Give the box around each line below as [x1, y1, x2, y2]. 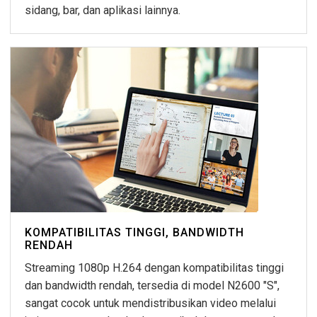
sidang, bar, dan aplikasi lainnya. [25, 4, 180, 18]
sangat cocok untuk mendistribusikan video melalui [25, 296, 276, 311]
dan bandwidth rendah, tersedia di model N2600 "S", [25, 279, 279, 293]
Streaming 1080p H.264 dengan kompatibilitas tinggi [25, 261, 284, 275]
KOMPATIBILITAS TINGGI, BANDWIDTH [25, 226, 244, 240]
